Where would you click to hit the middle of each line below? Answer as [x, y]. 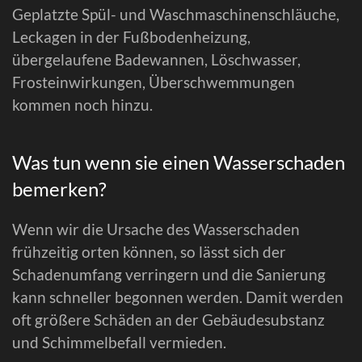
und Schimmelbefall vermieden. [119, 342]
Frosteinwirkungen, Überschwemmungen [154, 82]
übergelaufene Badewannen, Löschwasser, [156, 59]
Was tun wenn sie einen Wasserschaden [179, 162]
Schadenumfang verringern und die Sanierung [169, 274]
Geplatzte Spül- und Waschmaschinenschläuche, [176, 14]
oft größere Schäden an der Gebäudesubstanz [168, 319]
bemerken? [59, 188]
